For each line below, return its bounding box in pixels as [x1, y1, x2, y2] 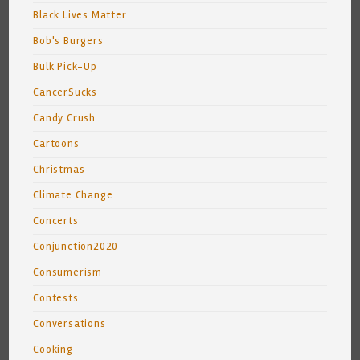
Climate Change [33, 189, 113, 202]
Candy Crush [33, 112, 96, 125]
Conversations [33, 317, 106, 330]
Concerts [33, 215, 79, 227]
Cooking [33, 343, 73, 356]
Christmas [33, 163, 85, 176]
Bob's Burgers [33, 35, 104, 47]
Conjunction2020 [33, 240, 119, 253]
